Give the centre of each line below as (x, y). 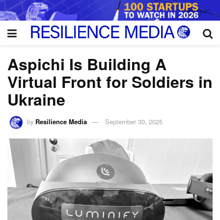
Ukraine (36, 99)
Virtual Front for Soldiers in (110, 81)
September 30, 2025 (134, 122)
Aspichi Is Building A (87, 64)
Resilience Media (61, 122)
